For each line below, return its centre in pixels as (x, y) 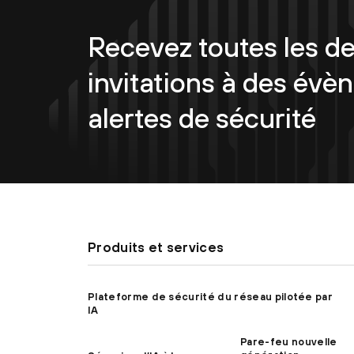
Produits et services (156, 247)
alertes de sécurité (202, 118)
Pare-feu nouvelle (289, 342)
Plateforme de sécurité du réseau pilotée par (211, 296)
